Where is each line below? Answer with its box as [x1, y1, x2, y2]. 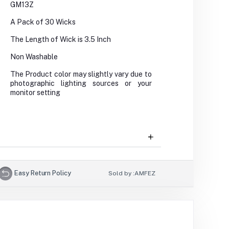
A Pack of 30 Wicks [10, 18, 76, 27]
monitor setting [10, 88, 60, 97]
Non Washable [10, 53, 58, 61]
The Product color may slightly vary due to [10, 70, 152, 79]
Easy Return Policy [14, 169, 71, 177]
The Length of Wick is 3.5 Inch [10, 35, 111, 44]
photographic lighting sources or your [10, 79, 152, 88]
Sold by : [108, 170, 135, 177]
